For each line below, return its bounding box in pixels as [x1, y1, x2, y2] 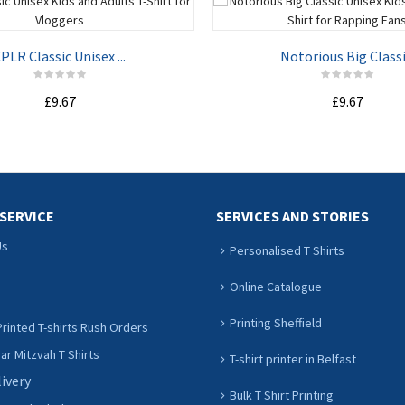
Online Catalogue [230, 278, 322, 295]
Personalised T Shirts [230, 242, 344, 259]
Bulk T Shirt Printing [230, 387, 334, 403]
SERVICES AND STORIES [216, 207, 369, 225]
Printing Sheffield [230, 315, 322, 331]
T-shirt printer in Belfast [230, 351, 356, 367]
